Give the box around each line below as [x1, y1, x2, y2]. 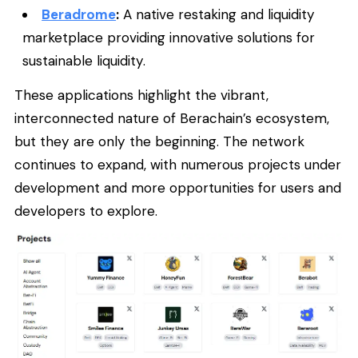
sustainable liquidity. [22, 52, 145, 70]
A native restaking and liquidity [119, 6, 316, 24]
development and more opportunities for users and [14, 178, 341, 197]
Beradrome [42, 6, 117, 24]
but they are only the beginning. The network [14, 132, 304, 150]
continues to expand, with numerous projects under [14, 155, 341, 173]
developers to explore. [14, 201, 157, 220]
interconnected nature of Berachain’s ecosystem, [14, 109, 329, 127]
